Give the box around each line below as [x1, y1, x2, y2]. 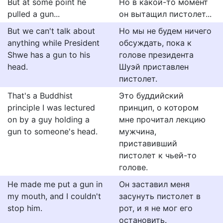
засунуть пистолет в [119, 191, 201, 201]
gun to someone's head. [7, 126, 98, 136]
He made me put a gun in [7, 179, 103, 189]
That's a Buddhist [7, 91, 73, 101]
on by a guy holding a [7, 114, 90, 124]
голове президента [119, 50, 194, 60]
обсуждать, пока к [119, 38, 192, 48]
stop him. [7, 203, 42, 213]
